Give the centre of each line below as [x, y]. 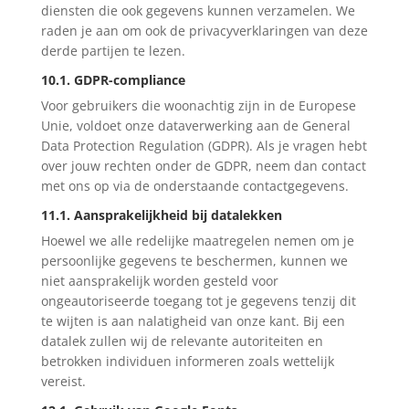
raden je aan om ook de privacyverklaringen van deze [204, 30]
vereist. [63, 381]
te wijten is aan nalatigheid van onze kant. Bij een [193, 320]
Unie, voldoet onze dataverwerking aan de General [195, 125]
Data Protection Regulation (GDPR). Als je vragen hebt [204, 145]
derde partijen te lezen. [113, 50]
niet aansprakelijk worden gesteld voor [159, 280]
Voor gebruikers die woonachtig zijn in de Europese [198, 105]
